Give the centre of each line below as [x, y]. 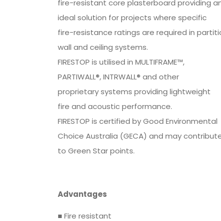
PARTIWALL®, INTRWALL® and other [118, 77]
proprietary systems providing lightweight [134, 92]
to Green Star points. [96, 151]
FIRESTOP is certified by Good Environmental [138, 121]
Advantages [82, 194]
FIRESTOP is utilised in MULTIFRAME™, [121, 62]
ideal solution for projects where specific [132, 18]
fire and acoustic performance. [115, 107]
